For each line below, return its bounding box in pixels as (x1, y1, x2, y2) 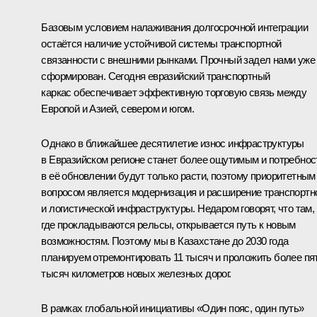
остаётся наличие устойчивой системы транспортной (41, 38, 282, 50)
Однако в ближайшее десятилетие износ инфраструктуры (41, 137, 304, 150)
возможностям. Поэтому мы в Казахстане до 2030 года (41, 235, 289, 248)
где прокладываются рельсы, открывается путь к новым (41, 219, 296, 231)
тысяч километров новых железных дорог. (41, 267, 231, 280)
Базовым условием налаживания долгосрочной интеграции (41, 21, 309, 34)
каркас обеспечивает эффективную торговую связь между (41, 86, 307, 99)
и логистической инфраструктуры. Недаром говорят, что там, (41, 202, 315, 215)
